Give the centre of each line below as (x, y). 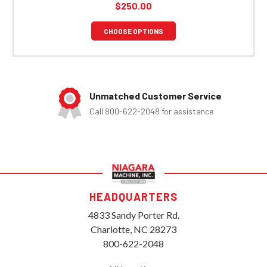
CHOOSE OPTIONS (133, 31)
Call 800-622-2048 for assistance (145, 111)
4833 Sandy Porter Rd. (133, 215)
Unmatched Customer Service (149, 96)
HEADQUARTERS (133, 196)
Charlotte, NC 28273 (133, 229)
